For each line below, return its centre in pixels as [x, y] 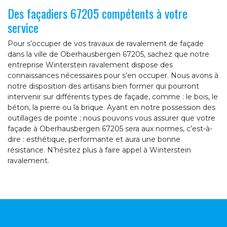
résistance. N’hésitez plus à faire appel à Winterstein [99, 150]
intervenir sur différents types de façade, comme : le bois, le [113, 97]
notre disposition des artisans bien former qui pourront [103, 86]
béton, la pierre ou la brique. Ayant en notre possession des [111, 108]
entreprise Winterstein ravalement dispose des [90, 65]
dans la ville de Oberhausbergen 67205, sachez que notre [108, 54]
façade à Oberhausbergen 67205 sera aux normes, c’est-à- [110, 129]
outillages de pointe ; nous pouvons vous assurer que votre [111, 118]
